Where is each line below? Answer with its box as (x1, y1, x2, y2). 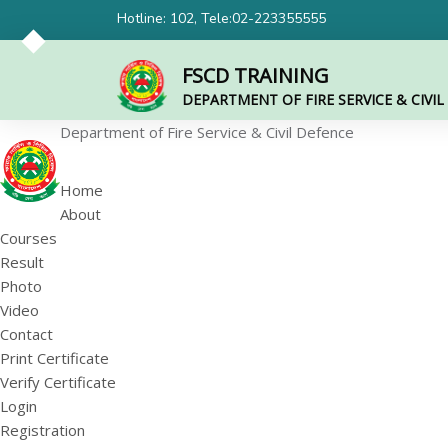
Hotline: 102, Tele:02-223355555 (117, 9, 326, 28)
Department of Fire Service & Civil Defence (60, 122, 354, 142)
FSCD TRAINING (182, 62, 329, 90)
